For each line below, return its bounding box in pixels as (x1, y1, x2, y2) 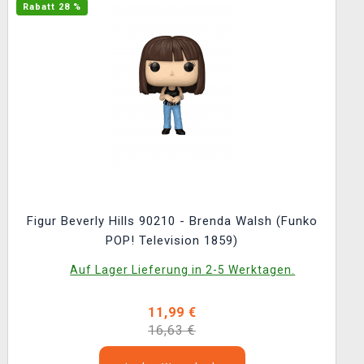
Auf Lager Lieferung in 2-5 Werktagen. (70, 263, 296, 276)
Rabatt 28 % (23, 2, 81, 12)
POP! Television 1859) (106, 233, 238, 248)
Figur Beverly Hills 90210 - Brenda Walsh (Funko (26, 214, 318, 228)
